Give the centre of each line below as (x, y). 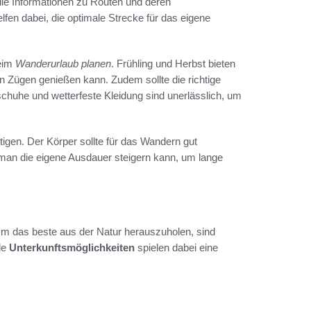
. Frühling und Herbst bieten (173, 64)
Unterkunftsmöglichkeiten (72, 247)
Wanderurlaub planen (63, 64)
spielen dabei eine (176, 247)
